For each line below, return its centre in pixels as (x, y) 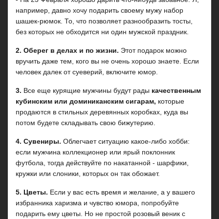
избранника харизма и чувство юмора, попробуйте (97, 203)
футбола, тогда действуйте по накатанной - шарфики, (102, 163)
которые (170, 101)
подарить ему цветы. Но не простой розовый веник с (100, 214)
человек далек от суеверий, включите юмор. (87, 72)
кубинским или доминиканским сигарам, (86, 101)
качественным (176, 90)
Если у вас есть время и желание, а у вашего (121, 192)
